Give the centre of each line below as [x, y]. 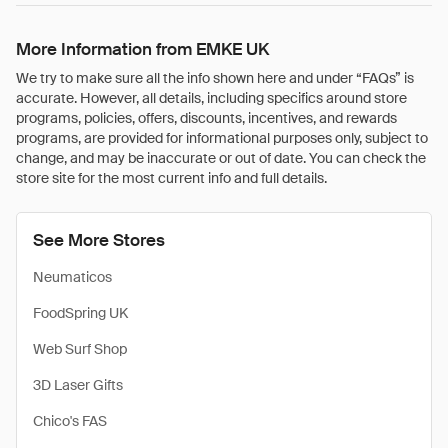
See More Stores [99, 240]
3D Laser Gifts [78, 385]
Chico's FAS [70, 421]
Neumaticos [72, 277]
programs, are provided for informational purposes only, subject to [222, 138]
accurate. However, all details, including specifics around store [211, 98]
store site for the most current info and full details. [171, 178]
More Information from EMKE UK [142, 49]
